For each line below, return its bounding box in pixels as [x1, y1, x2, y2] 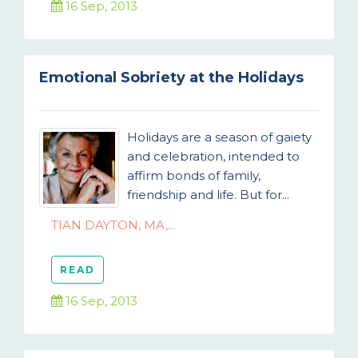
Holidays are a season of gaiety [127, 129, 312, 145]
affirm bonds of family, [127, 168, 261, 183]
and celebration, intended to [127, 149, 300, 164]
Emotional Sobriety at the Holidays [39, 69, 304, 86]
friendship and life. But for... [127, 187, 289, 202]
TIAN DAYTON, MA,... [51, 217, 175, 233]
